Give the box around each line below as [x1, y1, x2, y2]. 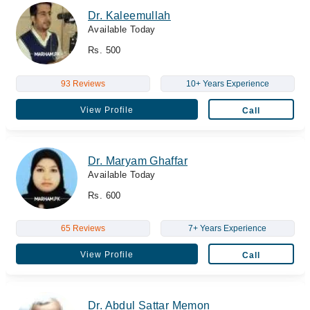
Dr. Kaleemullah [88, 10, 171, 21]
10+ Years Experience [185, 78, 269, 89]
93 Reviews [60, 78, 105, 89]
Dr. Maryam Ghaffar [88, 154, 188, 167]
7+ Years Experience [188, 224, 266, 233]
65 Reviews [60, 224, 105, 233]
